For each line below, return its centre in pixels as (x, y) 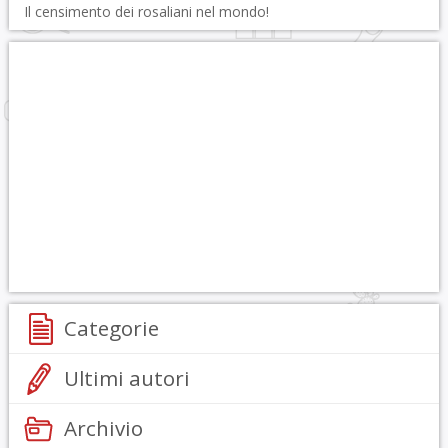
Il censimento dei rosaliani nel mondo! (146, 11)
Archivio (103, 428)
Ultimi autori (126, 378)
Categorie (111, 328)
